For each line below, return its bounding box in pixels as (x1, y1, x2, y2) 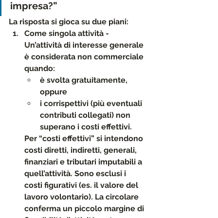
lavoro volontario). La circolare (24, 192, 141, 201)
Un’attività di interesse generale (24, 40, 145, 50)
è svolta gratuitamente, (40, 75, 129, 85)
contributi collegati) (40, 110, 116, 120)
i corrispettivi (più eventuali (40, 99, 144, 108)
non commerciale (77, 52, 144, 61)
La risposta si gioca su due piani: (9, 17, 128, 26)
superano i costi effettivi (40, 122, 130, 131)
